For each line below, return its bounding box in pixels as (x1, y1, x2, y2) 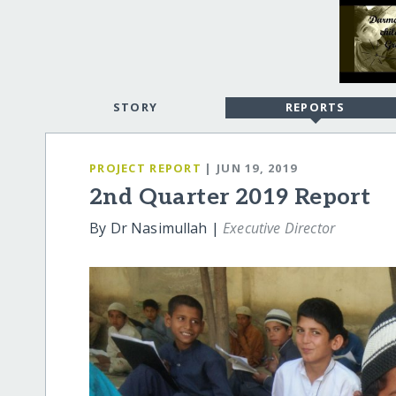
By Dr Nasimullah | (89, 218, 224, 239)
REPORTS (285, 99, 346, 116)
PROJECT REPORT (89, 159, 202, 176)
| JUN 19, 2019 (204, 159, 298, 176)
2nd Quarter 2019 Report (89, 184, 371, 212)
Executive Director (223, 218, 336, 239)
